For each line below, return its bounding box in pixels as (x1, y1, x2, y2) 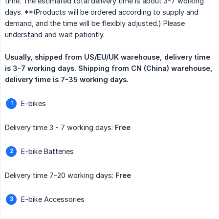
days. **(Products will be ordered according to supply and (5, 8, 198, 17)
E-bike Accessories (21, 195, 85, 204)
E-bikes (21, 99, 46, 108)
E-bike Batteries (21, 147, 74, 156)
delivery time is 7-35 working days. (5, 75, 129, 84)
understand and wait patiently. (5, 30, 105, 39)
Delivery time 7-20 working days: (5, 171, 115, 180)
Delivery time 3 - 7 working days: (5, 123, 115, 132)
